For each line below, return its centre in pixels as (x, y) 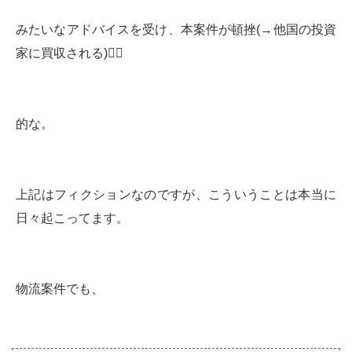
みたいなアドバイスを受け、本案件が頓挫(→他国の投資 (176, 29)
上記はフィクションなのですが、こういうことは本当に (176, 194)
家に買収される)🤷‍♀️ (70, 53)
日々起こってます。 (72, 218)
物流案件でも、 (60, 288)
